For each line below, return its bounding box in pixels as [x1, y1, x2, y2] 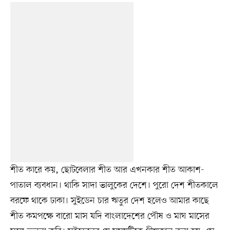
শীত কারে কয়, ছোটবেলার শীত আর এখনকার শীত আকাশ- [10, 163, 204, 176]
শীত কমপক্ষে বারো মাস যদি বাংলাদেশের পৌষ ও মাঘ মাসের [10, 209, 209, 222]
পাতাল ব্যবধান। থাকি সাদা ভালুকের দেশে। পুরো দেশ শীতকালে [10, 179, 218, 191]
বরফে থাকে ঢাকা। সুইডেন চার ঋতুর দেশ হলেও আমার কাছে [10, 194, 209, 207]
